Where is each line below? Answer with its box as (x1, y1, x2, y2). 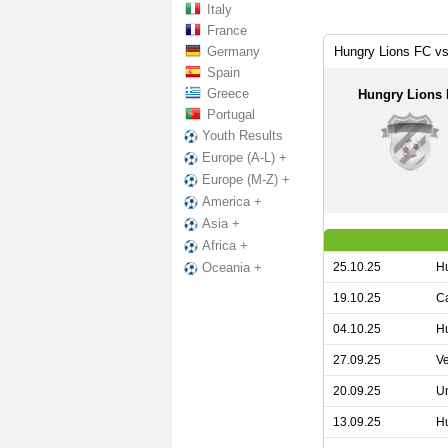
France (207, 23, 247, 38)
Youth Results (202, 128, 283, 143)
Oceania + (202, 260, 262, 276)
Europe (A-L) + (202, 150, 287, 166)
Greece (207, 86, 249, 101)
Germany (207, 44, 260, 59)
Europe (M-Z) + (202, 172, 290, 188)
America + (202, 194, 262, 210)
